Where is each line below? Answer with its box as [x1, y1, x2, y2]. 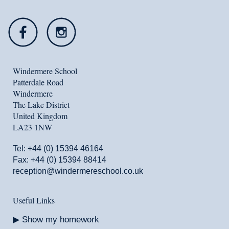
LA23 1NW [13, 122, 52, 132]
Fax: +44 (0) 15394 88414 [13, 155, 106, 164]
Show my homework [22, 215, 99, 224]
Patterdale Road [13, 77, 63, 87]
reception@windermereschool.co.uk [13, 167, 143, 175]
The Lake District [13, 99, 70, 110]
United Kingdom [13, 110, 67, 121]
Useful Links [13, 195, 55, 205]
